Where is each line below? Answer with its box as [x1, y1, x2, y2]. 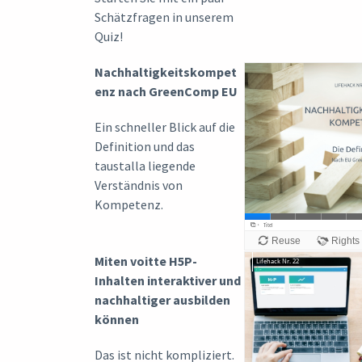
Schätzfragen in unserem [95, 8, 234, 25]
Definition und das [95, 137, 195, 154]
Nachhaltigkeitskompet [95, 63, 237, 80]
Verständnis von [95, 176, 183, 193]
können [95, 310, 139, 327]
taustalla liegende [95, 157, 196, 174]
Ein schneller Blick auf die [95, 118, 235, 135]
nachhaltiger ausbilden [95, 291, 230, 308]
